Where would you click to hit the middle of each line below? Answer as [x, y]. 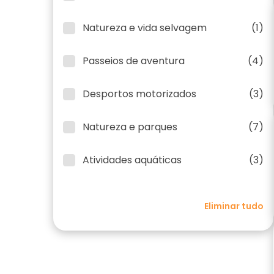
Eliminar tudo [234, 206]
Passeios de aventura [134, 61]
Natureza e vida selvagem [145, 28]
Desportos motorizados [139, 94]
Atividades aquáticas [132, 160]
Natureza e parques [130, 127]
